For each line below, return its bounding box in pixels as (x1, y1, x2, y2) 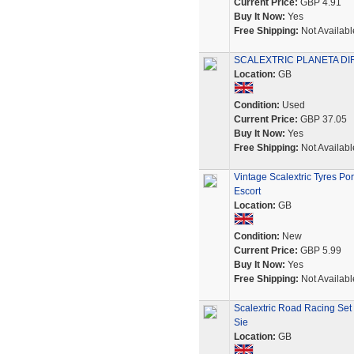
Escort (233, 186, 261, 197)
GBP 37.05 (297, 114, 347, 125)
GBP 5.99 (297, 245, 341, 256)
